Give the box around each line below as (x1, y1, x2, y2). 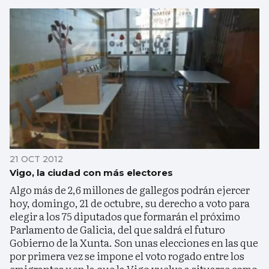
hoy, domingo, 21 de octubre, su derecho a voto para (10, 195, 250, 211)
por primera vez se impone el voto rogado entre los (10, 248, 244, 264)
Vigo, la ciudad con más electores (10, 167, 173, 179)
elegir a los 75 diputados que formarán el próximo (10, 208, 240, 224)
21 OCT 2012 (10, 154, 63, 165)
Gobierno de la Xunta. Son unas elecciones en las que (10, 235, 258, 250)
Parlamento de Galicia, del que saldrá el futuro (10, 222, 225, 237)
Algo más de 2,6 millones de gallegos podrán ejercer (10, 182, 250, 198)
